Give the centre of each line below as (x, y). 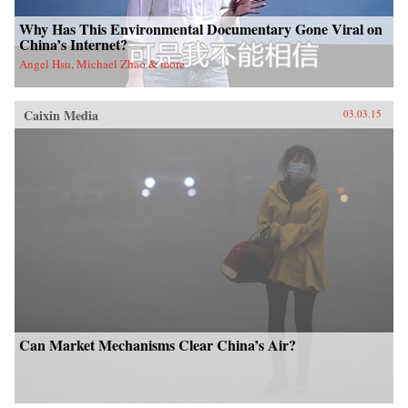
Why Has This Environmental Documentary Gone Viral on (201, 29)
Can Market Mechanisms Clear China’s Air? (158, 345)
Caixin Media (61, 116)
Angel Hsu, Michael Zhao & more (102, 64)
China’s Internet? (73, 45)
